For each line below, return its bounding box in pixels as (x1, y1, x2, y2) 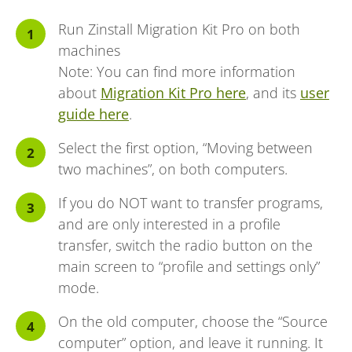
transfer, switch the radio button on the (58, 236, 313, 255)
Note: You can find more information (58, 62, 295, 82)
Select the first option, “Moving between (58, 138, 313, 158)
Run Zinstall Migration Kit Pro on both (58, 20, 300, 39)
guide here (58, 104, 129, 124)
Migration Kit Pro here (101, 83, 246, 103)
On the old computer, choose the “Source (58, 312, 328, 332)
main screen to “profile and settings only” (58, 257, 320, 277)
